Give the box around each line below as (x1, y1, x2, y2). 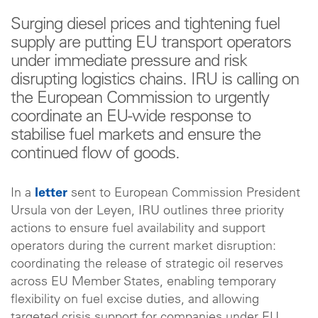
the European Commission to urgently (11, 90, 269, 108)
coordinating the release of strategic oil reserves (11, 258, 283, 271)
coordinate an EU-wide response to (11, 109, 251, 126)
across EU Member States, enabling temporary (11, 275, 276, 289)
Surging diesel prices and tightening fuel (11, 16, 280, 34)
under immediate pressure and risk (11, 53, 247, 71)
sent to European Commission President (71, 187, 300, 200)
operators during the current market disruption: (11, 240, 276, 253)
